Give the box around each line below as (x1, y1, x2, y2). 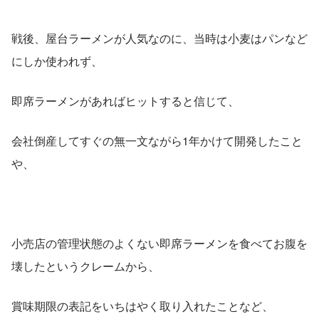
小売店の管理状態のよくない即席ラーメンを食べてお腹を (11, 234, 308, 251)
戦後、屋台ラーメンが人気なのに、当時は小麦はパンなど (11, 29, 308, 46)
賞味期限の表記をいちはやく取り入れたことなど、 (11, 297, 273, 314)
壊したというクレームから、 (11, 257, 159, 274)
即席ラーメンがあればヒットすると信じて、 (11, 92, 239, 109)
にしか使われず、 (11, 52, 103, 69)
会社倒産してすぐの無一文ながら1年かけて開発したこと (11, 132, 303, 149)
